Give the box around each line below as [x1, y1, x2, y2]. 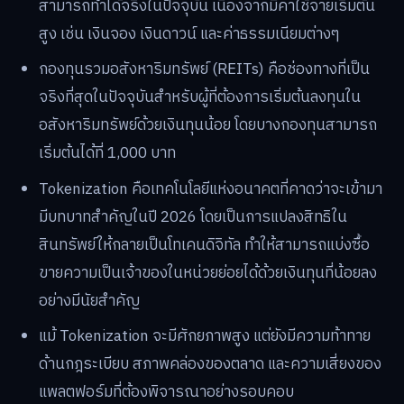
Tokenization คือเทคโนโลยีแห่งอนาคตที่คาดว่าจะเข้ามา [39, 176, 383, 202]
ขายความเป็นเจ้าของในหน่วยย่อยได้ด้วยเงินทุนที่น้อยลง [39, 260, 378, 286]
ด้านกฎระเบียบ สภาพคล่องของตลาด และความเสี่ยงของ [39, 352, 382, 378]
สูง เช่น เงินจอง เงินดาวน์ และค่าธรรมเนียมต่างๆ [39, 21, 341, 47]
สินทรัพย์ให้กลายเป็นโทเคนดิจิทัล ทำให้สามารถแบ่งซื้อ [39, 232, 371, 258]
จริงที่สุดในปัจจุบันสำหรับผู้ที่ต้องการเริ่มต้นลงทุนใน [39, 85, 362, 111]
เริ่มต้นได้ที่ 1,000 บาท [39, 141, 177, 167]
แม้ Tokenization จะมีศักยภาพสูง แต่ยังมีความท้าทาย [39, 324, 372, 350]
